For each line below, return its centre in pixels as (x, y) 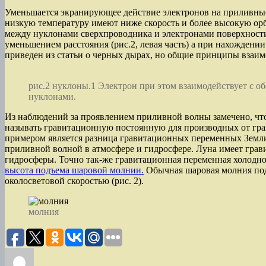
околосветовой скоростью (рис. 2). (74, 180)
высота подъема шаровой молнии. (74, 170)
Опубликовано (89, 252)
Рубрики (185, 252)
